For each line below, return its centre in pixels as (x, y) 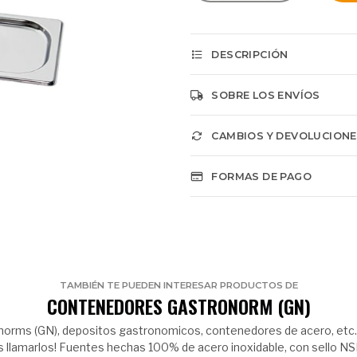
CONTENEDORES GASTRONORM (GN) (178, 306)
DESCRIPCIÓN (250, 55)
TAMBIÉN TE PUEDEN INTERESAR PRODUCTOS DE (178, 285)
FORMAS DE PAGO (261, 177)
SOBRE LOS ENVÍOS (266, 95)
